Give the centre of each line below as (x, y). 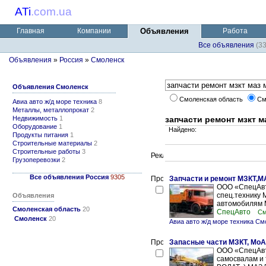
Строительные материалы (52, 143)
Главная (30, 31)
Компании (94, 31)
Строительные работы (46, 151)
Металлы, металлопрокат (51, 110)
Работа (235, 31)
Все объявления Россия (69, 177)
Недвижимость (35, 118)
